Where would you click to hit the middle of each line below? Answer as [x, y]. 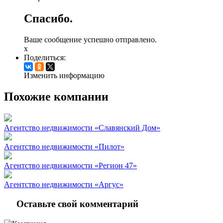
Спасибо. [48, 19]
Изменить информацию [64, 76]
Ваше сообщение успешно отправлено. [90, 40]
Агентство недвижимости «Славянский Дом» [82, 127]
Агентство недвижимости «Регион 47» [70, 165]
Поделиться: [45, 58]
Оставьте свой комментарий [77, 204]
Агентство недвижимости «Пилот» [64, 146]
